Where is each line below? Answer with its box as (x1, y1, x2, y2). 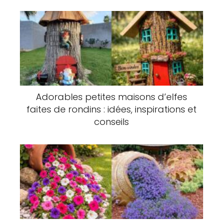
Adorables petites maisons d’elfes (36, 90, 187, 103)
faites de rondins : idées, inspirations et (26, 103, 197, 115)
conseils (94, 115, 129, 128)
